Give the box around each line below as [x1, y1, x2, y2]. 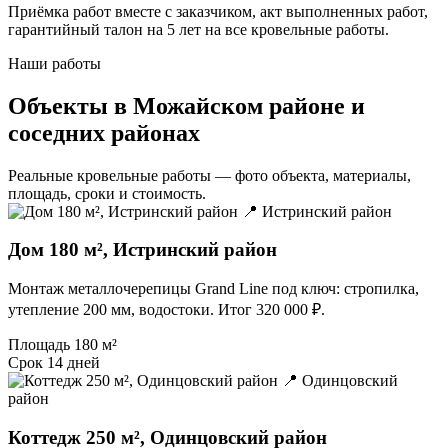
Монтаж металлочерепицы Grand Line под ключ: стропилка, [8, 280, 419, 298]
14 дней [47, 354, 100, 372]
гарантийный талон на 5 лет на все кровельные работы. [8, 20, 389, 38]
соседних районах [8, 119, 200, 146]
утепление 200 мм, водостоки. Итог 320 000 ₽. [8, 301, 325, 319]
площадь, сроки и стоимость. [8, 184, 206, 202]
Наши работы [8, 54, 101, 72]
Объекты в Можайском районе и [8, 92, 365, 119]
